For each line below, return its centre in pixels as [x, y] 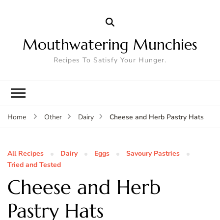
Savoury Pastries [153, 153]
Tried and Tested [34, 165]
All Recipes [26, 153]
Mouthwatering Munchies [110, 44]
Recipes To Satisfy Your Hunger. [110, 60]
